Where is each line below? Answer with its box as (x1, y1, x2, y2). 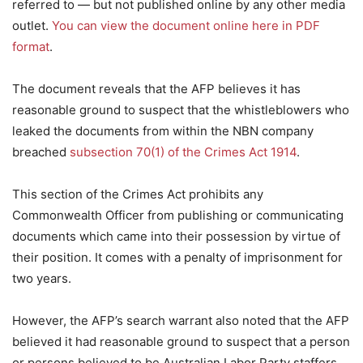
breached (12, 143, 70, 160)
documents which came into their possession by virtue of (12, 228, 340, 244)
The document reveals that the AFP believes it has (12, 80, 301, 96)
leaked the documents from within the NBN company (12, 122, 314, 139)
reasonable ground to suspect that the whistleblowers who (12, 101, 349, 117)
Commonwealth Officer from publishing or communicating (12, 207, 344, 223)
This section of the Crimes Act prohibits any (12, 186, 263, 202)
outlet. (12, 17, 52, 33)
